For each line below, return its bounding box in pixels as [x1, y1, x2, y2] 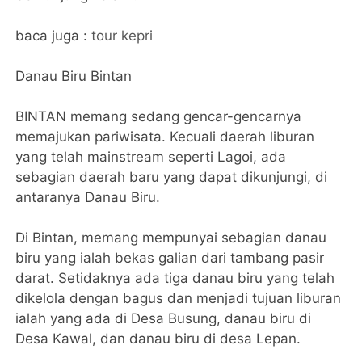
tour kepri [91, 27, 154, 44]
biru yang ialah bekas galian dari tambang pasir [15, 249, 325, 266]
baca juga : [15, 27, 92, 44]
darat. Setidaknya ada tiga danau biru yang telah [15, 269, 335, 286]
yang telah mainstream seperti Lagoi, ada [15, 148, 287, 165]
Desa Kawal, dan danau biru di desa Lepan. [15, 330, 301, 347]
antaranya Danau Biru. [15, 188, 161, 205]
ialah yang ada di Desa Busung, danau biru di [15, 309, 312, 326]
